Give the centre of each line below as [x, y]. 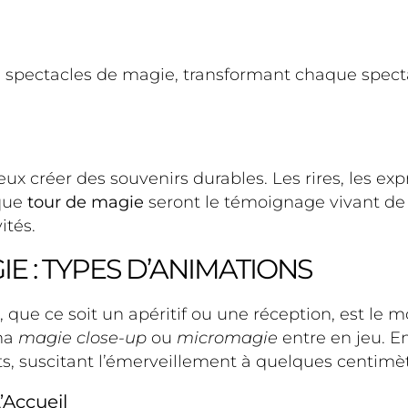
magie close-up [82, 338]
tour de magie [86, 203]
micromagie [227, 338]
